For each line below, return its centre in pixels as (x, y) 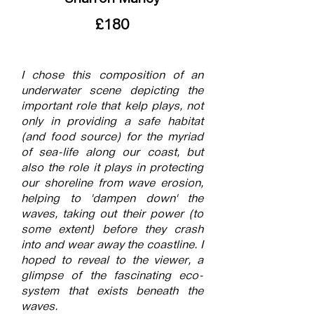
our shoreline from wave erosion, (112, 184)
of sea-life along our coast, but (112, 153)
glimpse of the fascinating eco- (112, 277)
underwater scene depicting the (112, 91)
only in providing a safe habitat (112, 122)
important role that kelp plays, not (112, 107)
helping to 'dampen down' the (112, 199)
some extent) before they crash (112, 230)
